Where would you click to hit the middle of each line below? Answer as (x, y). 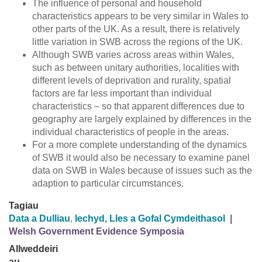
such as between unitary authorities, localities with (136, 68)
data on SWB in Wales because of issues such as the (142, 171)
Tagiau (24, 206)
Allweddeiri (33, 249)
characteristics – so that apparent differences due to (138, 106)
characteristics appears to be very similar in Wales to (140, 16)
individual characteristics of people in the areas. (130, 132)
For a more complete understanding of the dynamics (139, 145)
